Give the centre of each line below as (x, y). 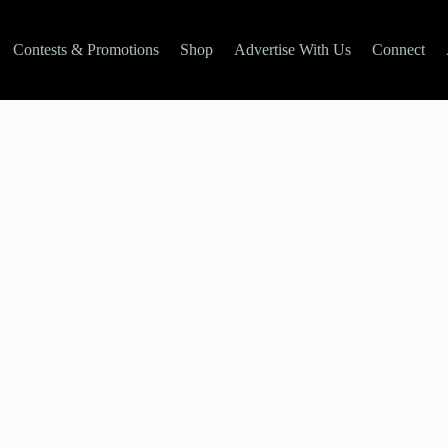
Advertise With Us (292, 49)
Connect (398, 49)
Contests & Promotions (85, 49)
